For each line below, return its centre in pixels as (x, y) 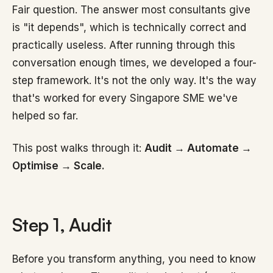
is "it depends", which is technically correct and (129, 27)
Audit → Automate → (198, 148)
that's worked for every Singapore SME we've (125, 98)
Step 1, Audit (62, 225)
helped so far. (45, 116)
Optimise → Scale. (58, 166)
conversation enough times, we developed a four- (134, 63)
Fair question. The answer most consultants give (131, 10)
